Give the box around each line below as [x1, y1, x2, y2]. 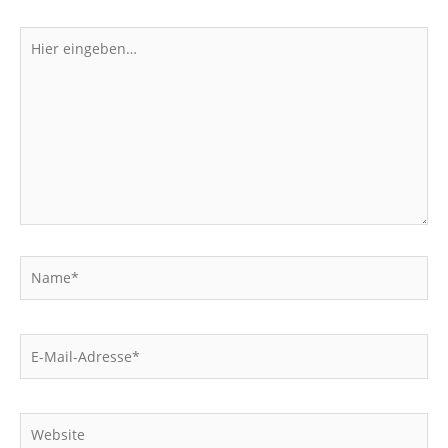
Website [19, 412, 73, 432]
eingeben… [19, 48, 93, 68]
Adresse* [19, 378, 81, 398]
